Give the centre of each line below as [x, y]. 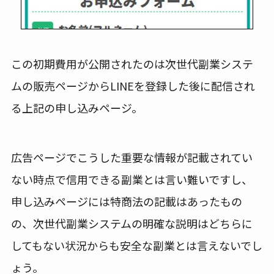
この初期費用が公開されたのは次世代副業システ [132, 63]
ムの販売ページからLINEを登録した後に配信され [133, 85]
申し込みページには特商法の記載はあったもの [126, 201]
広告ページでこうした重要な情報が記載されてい [131, 157]
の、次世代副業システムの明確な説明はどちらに [131, 223]
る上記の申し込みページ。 [76, 107]
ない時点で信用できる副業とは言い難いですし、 [131, 179]
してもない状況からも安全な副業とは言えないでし [136, 245]
